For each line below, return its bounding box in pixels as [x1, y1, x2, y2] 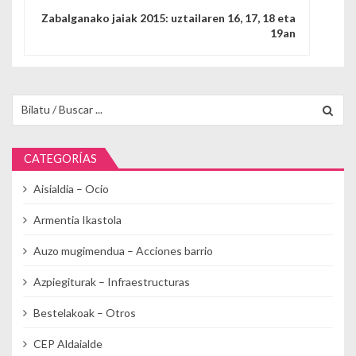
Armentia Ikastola [33, 212, 122, 226]
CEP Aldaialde [33, 336, 103, 350]
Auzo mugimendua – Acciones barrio [33, 243, 213, 257]
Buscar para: [12, 94, 73, 108]
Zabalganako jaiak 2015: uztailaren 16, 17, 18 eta [41, 11, 296, 25]
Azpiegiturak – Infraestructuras [33, 274, 190, 288]
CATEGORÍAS [24, 151, 97, 165]
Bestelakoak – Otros [33, 305, 136, 319]
